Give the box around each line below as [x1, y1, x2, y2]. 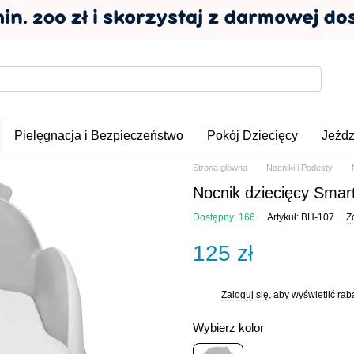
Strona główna [193, 163, 247, 172]
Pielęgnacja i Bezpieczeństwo [13, 129, 183, 142]
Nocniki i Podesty [266, 163, 333, 172]
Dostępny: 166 [193, 212, 255, 223]
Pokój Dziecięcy [206, 129, 298, 142]
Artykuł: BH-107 [267, 212, 334, 223]
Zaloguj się [221, 288, 269, 300]
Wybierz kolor [193, 321, 264, 334]
